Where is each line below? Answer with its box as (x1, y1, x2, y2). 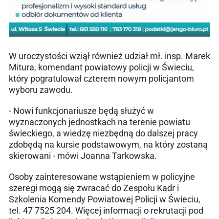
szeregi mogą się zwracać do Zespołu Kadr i (9, 182, 179, 193)
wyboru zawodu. (9, 84, 73, 95)
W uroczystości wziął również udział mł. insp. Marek (9, 50, 210, 61)
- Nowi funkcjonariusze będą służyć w (9, 105, 154, 116)
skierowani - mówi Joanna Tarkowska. (9, 150, 157, 161)
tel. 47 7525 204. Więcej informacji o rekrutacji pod (9, 205, 203, 216)
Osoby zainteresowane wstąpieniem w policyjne (9, 171, 195, 182)
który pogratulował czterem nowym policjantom (9, 73, 194, 84)
